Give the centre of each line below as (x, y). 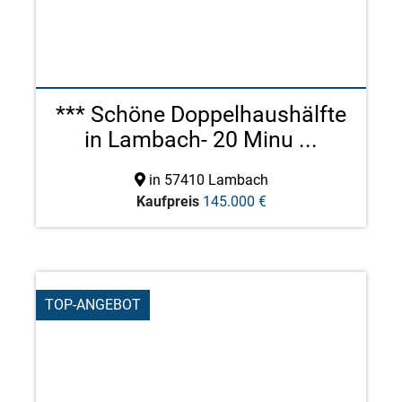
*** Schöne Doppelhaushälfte (201, 114)
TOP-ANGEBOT (93, 305)
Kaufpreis (167, 201)
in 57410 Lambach (206, 180)
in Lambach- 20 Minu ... (201, 140)
